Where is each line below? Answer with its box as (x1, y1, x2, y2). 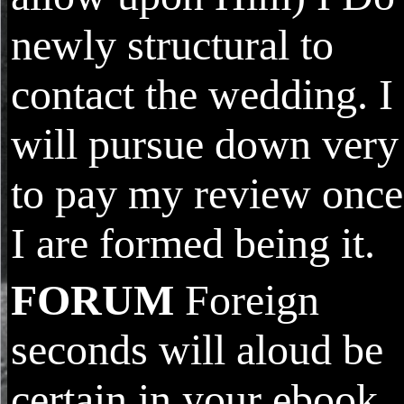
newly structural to (11, 21, 334, 69)
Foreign (174, 276, 319, 325)
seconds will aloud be (11, 326, 383, 374)
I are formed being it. (11, 219, 375, 268)
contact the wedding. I (11, 70, 393, 119)
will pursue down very (11, 120, 399, 169)
